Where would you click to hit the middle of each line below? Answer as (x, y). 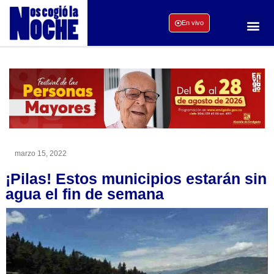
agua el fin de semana (85, 194)
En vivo (192, 23)
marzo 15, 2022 (41, 153)
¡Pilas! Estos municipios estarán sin (136, 178)
